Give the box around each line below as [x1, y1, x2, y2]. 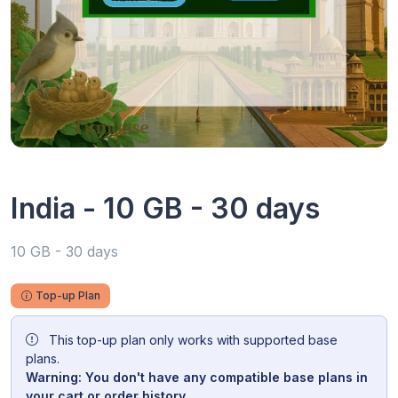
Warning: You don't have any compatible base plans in [26, 369, 368, 385]
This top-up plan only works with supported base [45, 331, 338, 347]
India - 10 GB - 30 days [11, 190, 320, 226]
